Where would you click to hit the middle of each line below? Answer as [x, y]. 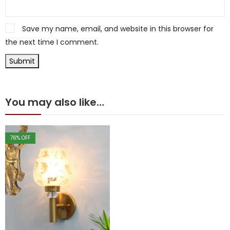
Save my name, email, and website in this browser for [118, 28]
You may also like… [55, 102]
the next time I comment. [52, 42]
